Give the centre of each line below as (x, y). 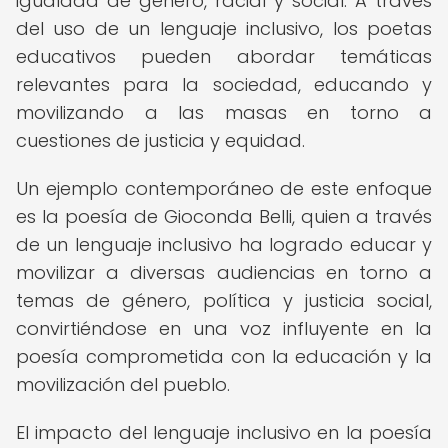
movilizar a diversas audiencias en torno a (224, 272)
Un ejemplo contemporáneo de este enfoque (224, 188)
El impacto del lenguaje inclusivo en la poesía (224, 432)
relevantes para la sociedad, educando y (224, 84)
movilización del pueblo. (123, 384)
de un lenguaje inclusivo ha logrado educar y (224, 244)
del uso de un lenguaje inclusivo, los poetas (224, 28)
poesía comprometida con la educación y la (224, 356)
